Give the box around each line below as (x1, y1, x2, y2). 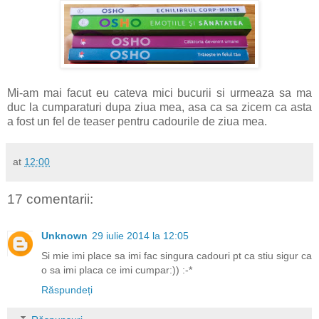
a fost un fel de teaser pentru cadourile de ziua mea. (7, 115, 267, 127)
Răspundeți (41, 284, 93, 296)
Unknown (41, 230, 88, 242)
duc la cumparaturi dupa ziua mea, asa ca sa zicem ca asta (7, 100, 312, 113)
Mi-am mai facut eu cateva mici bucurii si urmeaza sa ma (7, 86, 312, 99)
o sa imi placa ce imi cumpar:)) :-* (41, 264, 192, 276)
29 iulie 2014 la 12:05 (92, 230, 189, 242)
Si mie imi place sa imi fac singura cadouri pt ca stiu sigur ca (41, 250, 312, 262)
